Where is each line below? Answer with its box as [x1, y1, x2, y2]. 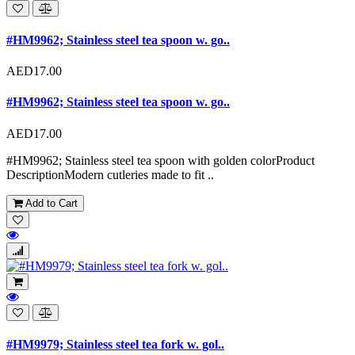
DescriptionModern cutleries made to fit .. [6, 167, 214, 181]
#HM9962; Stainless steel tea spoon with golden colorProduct [6, 153, 315, 167]
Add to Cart [22, 197, 78, 209]
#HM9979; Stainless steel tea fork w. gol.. [6, 337, 224, 351]
